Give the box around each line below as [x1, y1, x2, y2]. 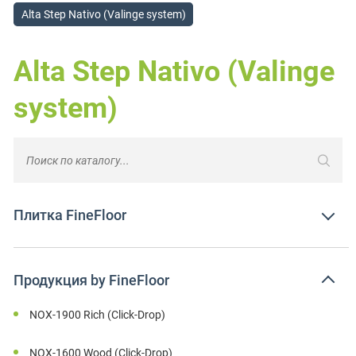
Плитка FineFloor [14, 207, 127, 224]
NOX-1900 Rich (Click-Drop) [29, 308, 166, 322]
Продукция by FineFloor [14, 272, 170, 289]
